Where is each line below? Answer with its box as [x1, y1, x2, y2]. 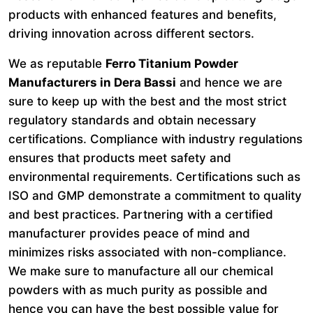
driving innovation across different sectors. [8, 27, 254, 41]
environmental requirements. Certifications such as [8, 170, 300, 184]
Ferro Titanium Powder [105, 57, 238, 71]
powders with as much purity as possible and [8, 283, 268, 297]
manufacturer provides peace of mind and [8, 226, 250, 240]
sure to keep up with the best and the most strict [8, 94, 286, 108]
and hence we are [176, 75, 282, 89]
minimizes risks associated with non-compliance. [8, 245, 286, 259]
